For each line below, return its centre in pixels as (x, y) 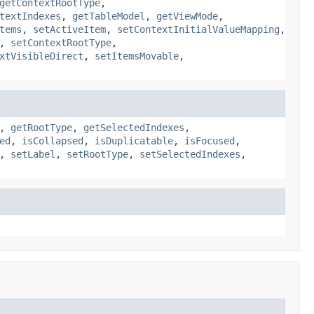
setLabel (33, 154)
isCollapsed (53, 141)
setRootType (97, 154)
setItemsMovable (137, 56)
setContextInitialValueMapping (198, 29)
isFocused (210, 141)
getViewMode (187, 16)
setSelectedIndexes (190, 154)
